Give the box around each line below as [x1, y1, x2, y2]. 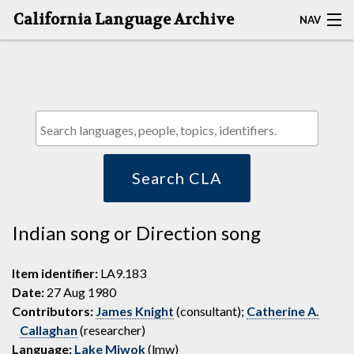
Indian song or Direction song [12, 221, 261, 244]
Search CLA [132, 168, 222, 187]
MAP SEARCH [13, 91, 88, 105]
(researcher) [77, 322, 145, 337]
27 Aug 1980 [44, 284, 116, 299]
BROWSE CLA [13, 130, 88, 144]
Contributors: [12, 303, 93, 318]
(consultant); [174, 303, 247, 318]
